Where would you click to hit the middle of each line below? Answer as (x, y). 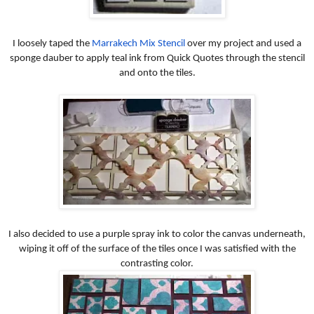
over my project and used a (243, 43)
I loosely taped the (52, 43)
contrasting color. (157, 264)
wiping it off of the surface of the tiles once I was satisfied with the (157, 249)
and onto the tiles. (157, 73)
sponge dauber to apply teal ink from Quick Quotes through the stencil (157, 58)
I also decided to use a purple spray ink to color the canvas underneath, (157, 234)
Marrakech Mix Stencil (138, 43)
